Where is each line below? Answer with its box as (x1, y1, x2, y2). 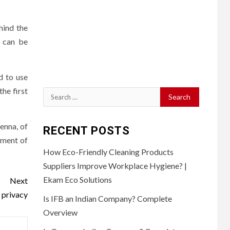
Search (42, 88, 69, 99)
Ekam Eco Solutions (43, 174, 112, 184)
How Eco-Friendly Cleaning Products (43, 146, 174, 157)
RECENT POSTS (43, 124, 130, 137)
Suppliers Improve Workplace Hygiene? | (43, 160, 187, 170)
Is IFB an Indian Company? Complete (43, 193, 172, 203)
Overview (43, 207, 78, 217)
